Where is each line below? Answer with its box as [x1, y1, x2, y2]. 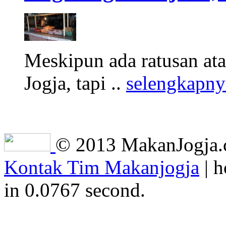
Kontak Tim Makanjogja [4, 156, 199, 179]
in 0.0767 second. [4, 179, 145, 201]
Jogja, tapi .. [24, 72, 126, 94]
